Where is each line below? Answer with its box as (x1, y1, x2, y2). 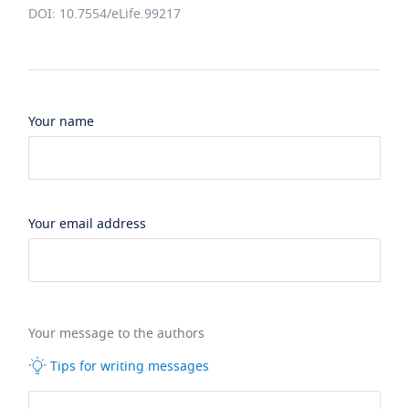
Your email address (28, 215, 147, 234)
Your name (28, 112, 95, 131)
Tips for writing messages (47, 357, 210, 377)
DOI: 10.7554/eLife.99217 (28, 5, 182, 24)
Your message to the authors (28, 324, 209, 343)
